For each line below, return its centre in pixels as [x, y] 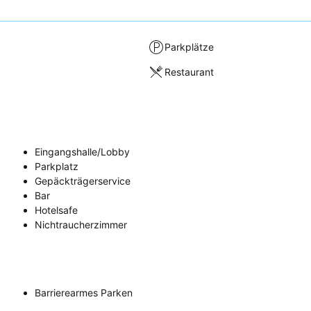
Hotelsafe [56, 210]
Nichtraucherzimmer [81, 224]
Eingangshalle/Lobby [82, 151]
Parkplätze [190, 47]
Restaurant [190, 72]
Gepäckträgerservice [83, 180]
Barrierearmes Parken [84, 292]
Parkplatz [57, 166]
